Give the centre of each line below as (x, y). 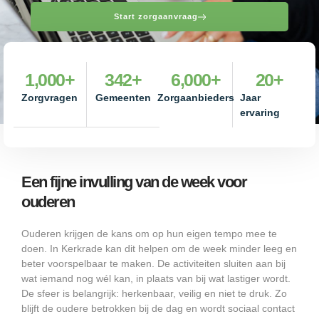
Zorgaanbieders (195, 98)
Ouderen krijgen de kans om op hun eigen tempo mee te (149, 234)
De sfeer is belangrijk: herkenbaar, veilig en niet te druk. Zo (154, 294)
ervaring (260, 113)
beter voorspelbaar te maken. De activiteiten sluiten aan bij (153, 264)
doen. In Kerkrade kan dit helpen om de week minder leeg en (159, 249)
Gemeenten (123, 98)
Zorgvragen (50, 98)
